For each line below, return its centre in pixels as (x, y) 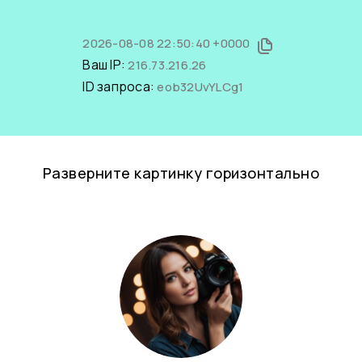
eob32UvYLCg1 (200, 87)
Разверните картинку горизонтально (181, 173)
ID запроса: (120, 86)
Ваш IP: (105, 65)
